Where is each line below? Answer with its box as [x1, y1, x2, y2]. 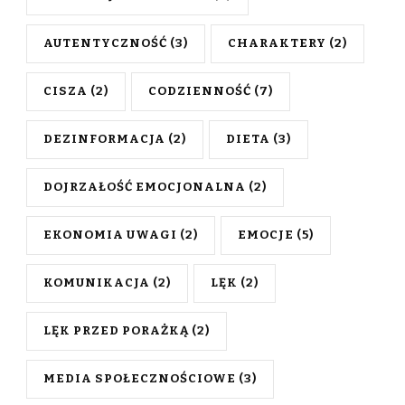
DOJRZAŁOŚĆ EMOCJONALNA [43, 179, 246, 194]
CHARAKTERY [228, 35, 326, 51]
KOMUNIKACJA [43, 275, 150, 290]
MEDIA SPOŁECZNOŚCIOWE [43, 371, 236, 386]
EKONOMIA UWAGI [43, 227, 177, 242]
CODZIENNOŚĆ [148, 83, 251, 99]
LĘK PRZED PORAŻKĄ [43, 323, 189, 338]
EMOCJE [238, 227, 294, 242]
